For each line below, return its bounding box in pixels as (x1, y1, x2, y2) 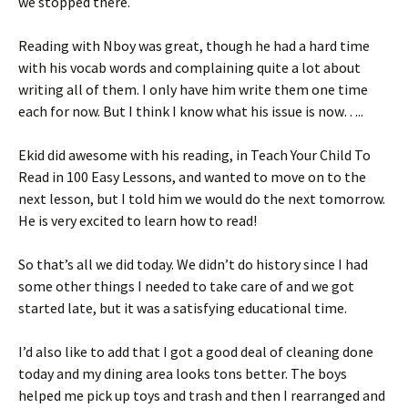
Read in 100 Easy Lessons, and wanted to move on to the (18, 168, 366, 187)
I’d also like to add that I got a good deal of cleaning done (18, 342, 373, 362)
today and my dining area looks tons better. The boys (18, 364, 347, 383)
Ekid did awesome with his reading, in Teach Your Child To (18, 146, 371, 165)
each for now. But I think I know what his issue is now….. (18, 102, 363, 121)
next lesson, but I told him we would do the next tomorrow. (18, 189, 385, 209)
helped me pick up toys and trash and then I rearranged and (18, 386, 385, 405)
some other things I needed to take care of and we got (18, 277, 354, 296)
